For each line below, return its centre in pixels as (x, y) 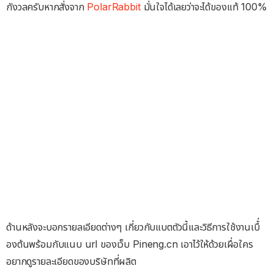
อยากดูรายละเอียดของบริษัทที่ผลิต (71, 261)
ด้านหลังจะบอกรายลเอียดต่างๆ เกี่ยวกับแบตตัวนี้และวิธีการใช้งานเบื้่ (133, 227)
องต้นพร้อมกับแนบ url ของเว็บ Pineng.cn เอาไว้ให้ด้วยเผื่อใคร (130, 244)
